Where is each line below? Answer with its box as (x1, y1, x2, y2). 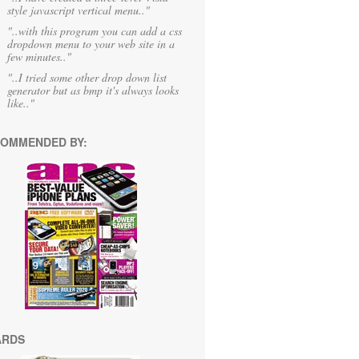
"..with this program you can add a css (7, 23, 182, 38)
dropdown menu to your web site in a (7, 36, 175, 51)
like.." (7, 95, 34, 111)
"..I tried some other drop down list (7, 70, 167, 85)
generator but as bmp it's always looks (7, 83, 179, 98)
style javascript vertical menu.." (7, 2, 150, 18)
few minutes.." (7, 49, 71, 64)
